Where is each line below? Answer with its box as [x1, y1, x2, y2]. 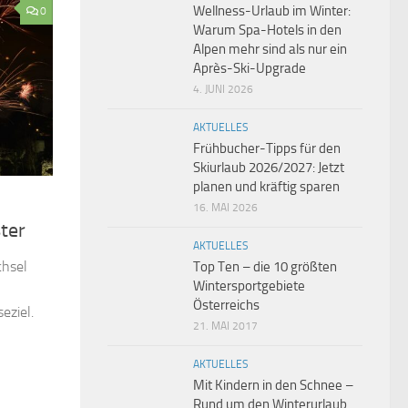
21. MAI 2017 [193, 320, 258, 333]
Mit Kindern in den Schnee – [193, 377, 353, 394]
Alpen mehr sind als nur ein [193, 41, 347, 58]
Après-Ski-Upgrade [193, 60, 306, 77]
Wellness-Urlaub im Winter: [193, 3, 351, 20]
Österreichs [193, 297, 260, 314]
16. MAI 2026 [193, 201, 258, 215]
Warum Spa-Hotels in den [193, 22, 342, 39]
